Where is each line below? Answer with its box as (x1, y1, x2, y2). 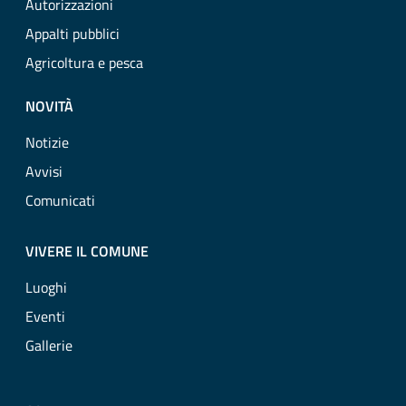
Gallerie (25, 334, 72, 356)
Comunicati (25, 189, 95, 211)
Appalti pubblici (25, 23, 120, 44)
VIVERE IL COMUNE (25, 240, 149, 262)
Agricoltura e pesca (25, 52, 143, 73)
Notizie (25, 131, 69, 153)
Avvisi (25, 160, 63, 182)
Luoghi (25, 276, 67, 298)
